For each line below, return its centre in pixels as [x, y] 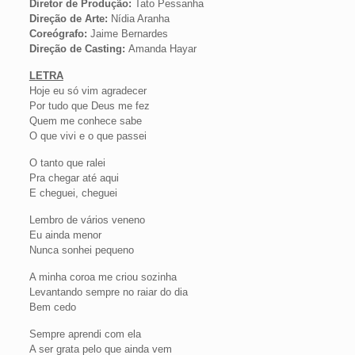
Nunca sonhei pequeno [81, 250]
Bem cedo [52, 307]
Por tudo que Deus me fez [89, 106]
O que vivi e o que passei [88, 136]
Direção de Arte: [68, 19]
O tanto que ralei [67, 163]
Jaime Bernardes [127, 34]
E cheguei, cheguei [73, 193]
